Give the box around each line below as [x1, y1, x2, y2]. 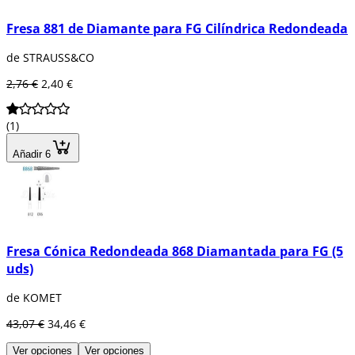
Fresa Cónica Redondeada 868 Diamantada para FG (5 [6, 242, 343, 260]
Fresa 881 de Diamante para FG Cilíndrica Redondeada [6, 19, 348, 37]
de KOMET [6, 289, 62, 305]
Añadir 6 [13, 148, 51, 161]
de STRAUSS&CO [6, 50, 94, 66]
